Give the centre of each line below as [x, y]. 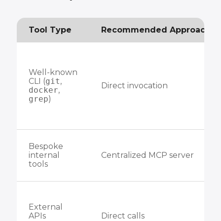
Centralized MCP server [147, 155]
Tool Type [50, 30]
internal [44, 155]
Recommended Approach [156, 30]
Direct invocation [134, 86]
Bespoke [46, 146]
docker [43, 90]
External [45, 207]
